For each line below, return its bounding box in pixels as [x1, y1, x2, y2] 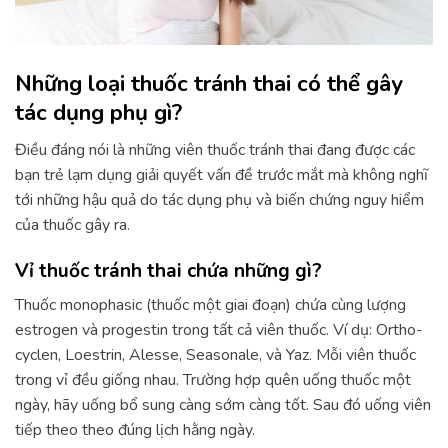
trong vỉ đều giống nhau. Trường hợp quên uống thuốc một [15, 368, 411, 391]
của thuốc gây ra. [15, 214, 130, 237]
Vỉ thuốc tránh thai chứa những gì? [15, 258, 322, 285]
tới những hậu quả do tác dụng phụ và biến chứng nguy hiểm [15, 189, 424, 212]
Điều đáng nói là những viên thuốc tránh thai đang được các [15, 139, 415, 162]
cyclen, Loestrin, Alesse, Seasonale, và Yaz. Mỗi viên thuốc [15, 343, 416, 366]
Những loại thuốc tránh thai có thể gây [15, 68, 403, 100]
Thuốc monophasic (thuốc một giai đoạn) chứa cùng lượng [15, 293, 406, 316]
